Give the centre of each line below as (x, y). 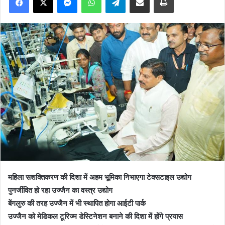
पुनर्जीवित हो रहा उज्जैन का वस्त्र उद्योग (60, 190)
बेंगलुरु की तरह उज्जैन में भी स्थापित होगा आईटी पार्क (77, 203)
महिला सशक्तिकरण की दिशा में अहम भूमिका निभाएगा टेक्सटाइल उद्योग (100, 177)
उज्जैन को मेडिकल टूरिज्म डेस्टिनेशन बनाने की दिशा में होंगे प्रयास (95, 216)
